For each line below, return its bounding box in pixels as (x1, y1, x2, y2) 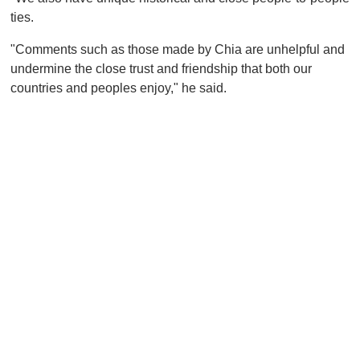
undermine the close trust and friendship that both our (10, 61, 312, 76)
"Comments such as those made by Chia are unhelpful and (10, 42, 345, 56)
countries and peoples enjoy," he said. (10, 80, 227, 95)
